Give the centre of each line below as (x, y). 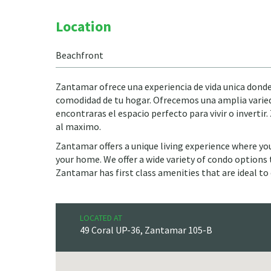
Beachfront (80, 55)
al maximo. (78, 126)
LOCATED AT (101, 218)
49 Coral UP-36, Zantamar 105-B (146, 230)
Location (83, 26)
